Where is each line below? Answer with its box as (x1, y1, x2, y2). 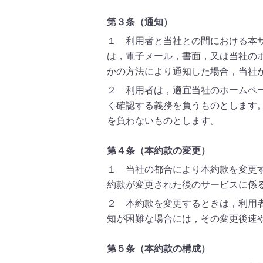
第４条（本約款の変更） (107, 146, 210, 156)
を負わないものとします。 (107, 116, 220, 126)
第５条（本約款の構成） (107, 244, 210, 254)
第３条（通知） (107, 17, 173, 27)
